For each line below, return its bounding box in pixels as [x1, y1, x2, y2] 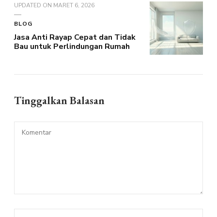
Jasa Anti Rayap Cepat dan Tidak [14, 31, 136, 43]
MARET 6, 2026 [53, 1, 94, 9]
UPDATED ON [14, 1, 53, 9]
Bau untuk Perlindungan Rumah [14, 41, 130, 52]
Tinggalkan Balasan [14, 93, 107, 108]
